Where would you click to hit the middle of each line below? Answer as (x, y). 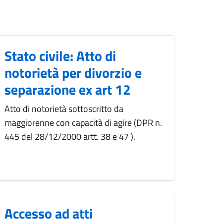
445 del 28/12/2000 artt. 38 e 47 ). (70, 137)
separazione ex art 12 (68, 90)
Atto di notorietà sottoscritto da (64, 109)
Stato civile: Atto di (60, 56)
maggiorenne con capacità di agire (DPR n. (83, 123)
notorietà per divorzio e (73, 73)
